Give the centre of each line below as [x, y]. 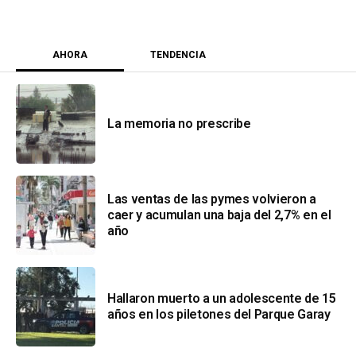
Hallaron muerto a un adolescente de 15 [222, 298]
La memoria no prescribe [179, 123]
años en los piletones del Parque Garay [219, 314]
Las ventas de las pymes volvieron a [212, 199]
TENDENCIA [178, 54]
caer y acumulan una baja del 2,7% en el [219, 215]
